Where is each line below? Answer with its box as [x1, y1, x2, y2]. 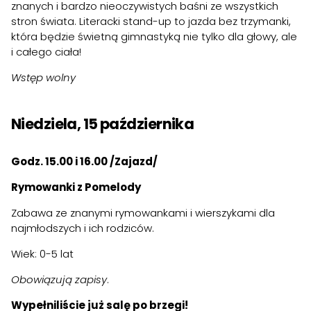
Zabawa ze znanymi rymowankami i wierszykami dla [11, 205, 275, 220]
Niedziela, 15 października [11, 114, 194, 135]
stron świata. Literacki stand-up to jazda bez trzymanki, [11, 14, 291, 29]
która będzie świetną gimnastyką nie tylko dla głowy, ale [11, 29, 297, 44]
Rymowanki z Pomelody [11, 179, 141, 194]
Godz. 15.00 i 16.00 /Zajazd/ [11, 153, 158, 169]
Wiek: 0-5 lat [11, 246, 74, 261]
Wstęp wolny [11, 70, 76, 85]
